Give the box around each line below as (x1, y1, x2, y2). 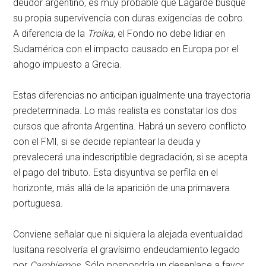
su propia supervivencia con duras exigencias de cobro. (13, 12, 246, 24)
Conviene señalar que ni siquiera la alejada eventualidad (13, 229, 243, 240)
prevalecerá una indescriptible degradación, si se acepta (13, 151, 248, 163)
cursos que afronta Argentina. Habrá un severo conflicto (13, 121, 247, 132)
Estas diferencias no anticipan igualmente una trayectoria (13, 90, 251, 102)
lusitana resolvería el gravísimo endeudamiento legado (13, 244, 240, 256)
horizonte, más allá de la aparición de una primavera (13, 182, 230, 194)
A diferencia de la (13, 28, 88, 40)
